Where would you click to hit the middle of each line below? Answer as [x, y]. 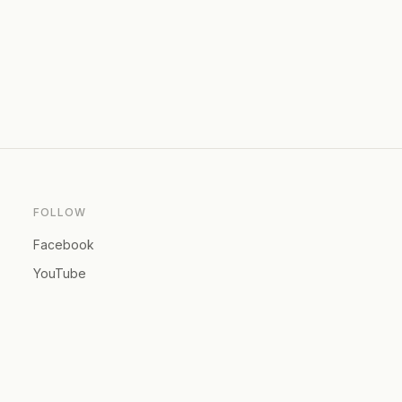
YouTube [60, 273]
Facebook [64, 244]
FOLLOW [60, 212]
